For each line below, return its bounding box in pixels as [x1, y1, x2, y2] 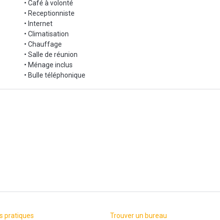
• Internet [24, 19, 53, 27]
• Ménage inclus [24, 60, 73, 69]
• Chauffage [24, 40, 62, 48]
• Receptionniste [24, 9, 75, 17]
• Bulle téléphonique [24, 71, 85, 79]
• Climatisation [24, 29, 69, 38]
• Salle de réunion [24, 50, 78, 58]
